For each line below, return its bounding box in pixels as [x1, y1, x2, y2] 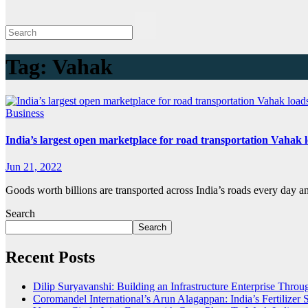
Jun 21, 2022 [5, 161, 62, 173]
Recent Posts [5, 248, 95, 267]
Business [5, 107, 44, 119]
